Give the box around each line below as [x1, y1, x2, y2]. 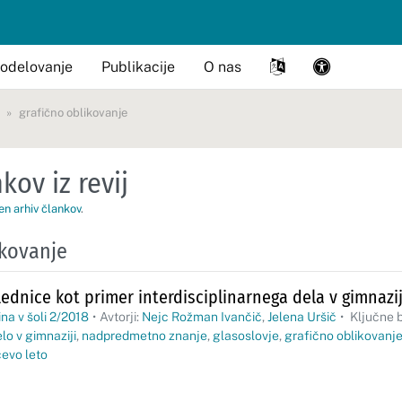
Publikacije [101, 57, 175, 75]
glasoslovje [213, 328, 279, 343]
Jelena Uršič [267, 310, 336, 324]
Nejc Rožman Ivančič [142, 310, 262, 324]
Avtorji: [100, 310, 142, 324]
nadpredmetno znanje [82, 328, 207, 343]
